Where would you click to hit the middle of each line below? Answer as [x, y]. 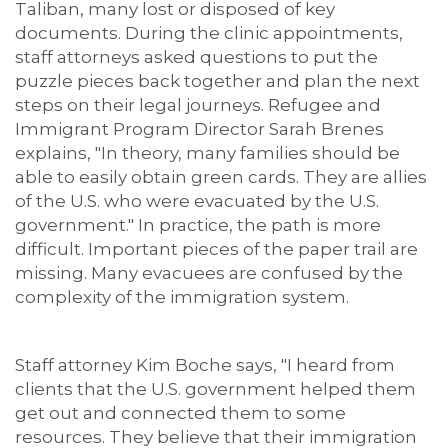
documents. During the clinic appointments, [209, 33]
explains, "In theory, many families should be [207, 153]
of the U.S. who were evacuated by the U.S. [197, 201]
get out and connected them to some [180, 413]
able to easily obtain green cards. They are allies [221, 177]
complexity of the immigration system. [184, 297]
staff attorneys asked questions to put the [196, 57]
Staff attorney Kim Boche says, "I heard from [205, 365]
